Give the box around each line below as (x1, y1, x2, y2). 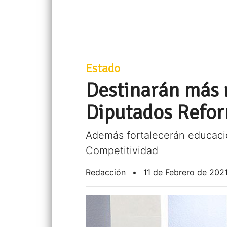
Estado (86, 61, 121, 77)
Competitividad (86, 144, 159, 157)
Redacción (86, 167, 126, 178)
